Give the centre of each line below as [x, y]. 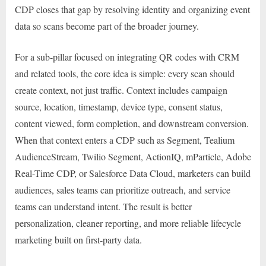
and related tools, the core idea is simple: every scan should [125, 73]
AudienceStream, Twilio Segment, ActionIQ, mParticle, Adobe [133, 156]
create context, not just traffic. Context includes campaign [121, 90]
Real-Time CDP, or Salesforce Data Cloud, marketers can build [133, 173]
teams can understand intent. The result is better [103, 206]
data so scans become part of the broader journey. [107, 26]
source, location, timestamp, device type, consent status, [119, 106]
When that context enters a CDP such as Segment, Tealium [125, 140]
